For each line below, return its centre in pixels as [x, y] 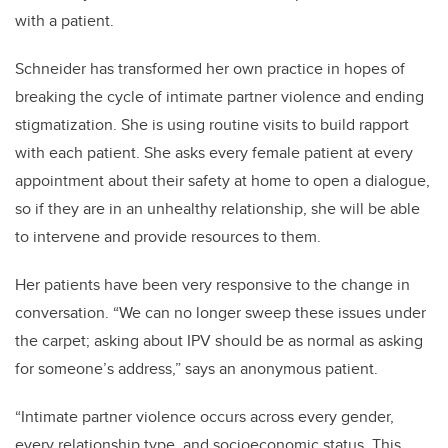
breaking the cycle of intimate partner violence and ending [219, 97]
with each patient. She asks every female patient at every [214, 153]
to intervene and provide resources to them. [168, 237]
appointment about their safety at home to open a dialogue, [222, 181]
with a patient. [64, 21]
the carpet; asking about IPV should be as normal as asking [219, 341]
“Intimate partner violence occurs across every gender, [204, 417]
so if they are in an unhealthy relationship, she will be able [217, 209]
